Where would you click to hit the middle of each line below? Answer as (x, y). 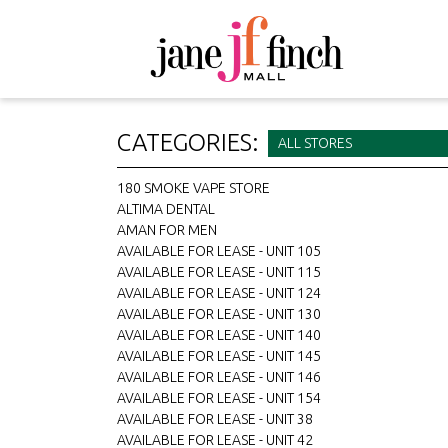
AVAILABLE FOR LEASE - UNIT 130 (219, 314)
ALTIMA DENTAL (166, 209)
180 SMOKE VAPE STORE (193, 188)
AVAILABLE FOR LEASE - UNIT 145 (219, 356)
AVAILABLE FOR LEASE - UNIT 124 (219, 293)
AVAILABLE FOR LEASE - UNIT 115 (219, 272)
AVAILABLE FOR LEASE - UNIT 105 (219, 251)
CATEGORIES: (187, 142)
